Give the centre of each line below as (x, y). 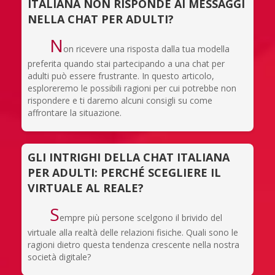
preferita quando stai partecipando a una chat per (126, 63)
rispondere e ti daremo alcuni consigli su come (120, 100)
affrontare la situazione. (75, 112)
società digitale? (59, 257)
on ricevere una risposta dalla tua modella (146, 48)
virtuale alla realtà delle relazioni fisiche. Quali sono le (133, 232)
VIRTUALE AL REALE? (86, 188)
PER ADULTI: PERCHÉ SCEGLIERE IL (124, 172)
